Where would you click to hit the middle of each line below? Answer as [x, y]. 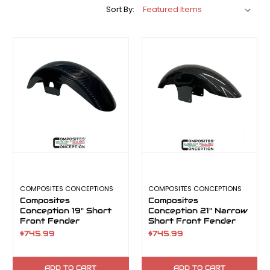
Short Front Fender [192, 221]
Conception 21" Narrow [198, 211]
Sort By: [120, 9]
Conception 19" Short [65, 211]
